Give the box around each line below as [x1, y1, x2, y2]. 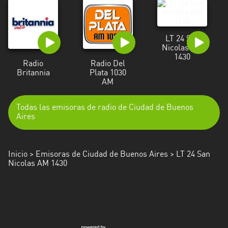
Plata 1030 [89, 69, 126, 77]
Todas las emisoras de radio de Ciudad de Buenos [16, 104, 193, 112]
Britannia [16, 69, 50, 77]
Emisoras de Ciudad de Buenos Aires [36, 151, 168, 159]
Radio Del [90, 60, 125, 68]
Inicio [8, 151, 27, 159]
